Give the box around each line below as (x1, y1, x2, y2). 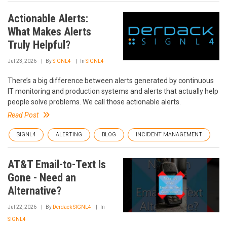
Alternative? (8, 184, 61, 197)
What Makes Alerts (8, 25, 91, 38)
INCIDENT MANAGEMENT (136, 131, 202, 138)
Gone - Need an (8, 171, 76, 184)
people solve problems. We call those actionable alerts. (8, 97, 181, 106)
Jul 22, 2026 (8, 204, 36, 210)
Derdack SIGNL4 (53, 204, 91, 210)
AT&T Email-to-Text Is (8, 158, 106, 171)
